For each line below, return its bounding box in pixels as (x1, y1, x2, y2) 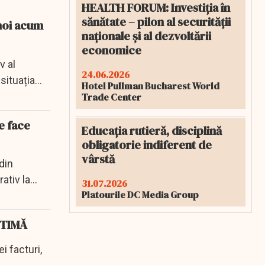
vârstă (82, 151, 115, 167)
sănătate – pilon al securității (82, 14, 231, 30)
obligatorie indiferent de (82, 137, 212, 153)
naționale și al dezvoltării (82, 28, 211, 44)
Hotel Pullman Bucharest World (82, 79, 219, 92)
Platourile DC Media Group (82, 188, 199, 201)
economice (82, 42, 141, 59)
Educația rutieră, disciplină (82, 122, 222, 139)
